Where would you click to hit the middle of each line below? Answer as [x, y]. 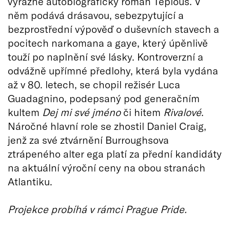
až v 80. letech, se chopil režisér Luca [94, 84]
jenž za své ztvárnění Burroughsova [88, 139]
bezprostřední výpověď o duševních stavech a [113, 28]
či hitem [142, 112]
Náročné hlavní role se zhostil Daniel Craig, [107, 126]
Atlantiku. [30, 181]
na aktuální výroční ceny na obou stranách [107, 167]
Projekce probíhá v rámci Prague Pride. [97, 209]
